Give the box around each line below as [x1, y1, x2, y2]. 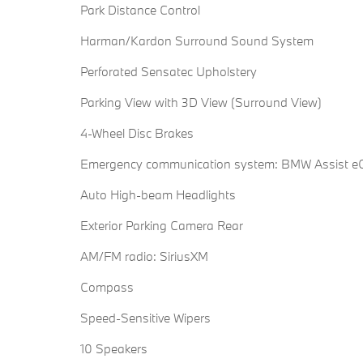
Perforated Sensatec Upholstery [80, 63, 257, 80]
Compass [80, 279, 134, 296]
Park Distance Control [80, 2, 200, 19]
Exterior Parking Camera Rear [80, 217, 243, 234]
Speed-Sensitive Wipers [80, 310, 211, 327]
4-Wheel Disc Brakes [80, 125, 194, 142]
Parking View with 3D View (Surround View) [80, 94, 322, 111]
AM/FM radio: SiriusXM [80, 248, 208, 265]
